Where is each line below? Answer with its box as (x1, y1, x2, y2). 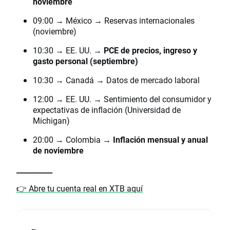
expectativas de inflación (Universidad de (33, 104, 181, 116)
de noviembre (33, 145, 84, 156)
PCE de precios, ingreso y (104, 45, 197, 56)
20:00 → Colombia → (33, 134, 113, 145)
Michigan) (33, 115, 70, 126)
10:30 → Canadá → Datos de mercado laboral (33, 74, 200, 86)
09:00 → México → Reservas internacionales (33, 15, 195, 26)
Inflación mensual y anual (113, 134, 208, 145)
